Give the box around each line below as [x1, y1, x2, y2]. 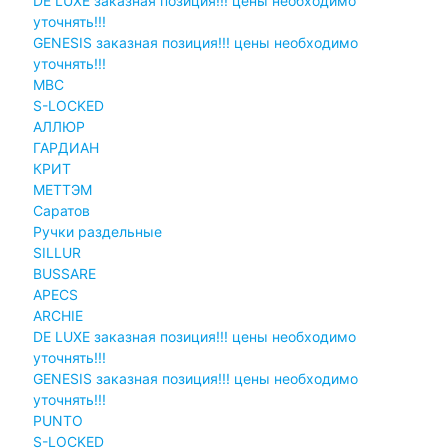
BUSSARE [32, 264, 96, 282]
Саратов [32, 201, 90, 219]
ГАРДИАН [32, 138, 99, 156]
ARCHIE [32, 306, 83, 324]
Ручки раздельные [32, 222, 162, 240]
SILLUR [32, 243, 81, 261]
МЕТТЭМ [32, 180, 92, 198]
